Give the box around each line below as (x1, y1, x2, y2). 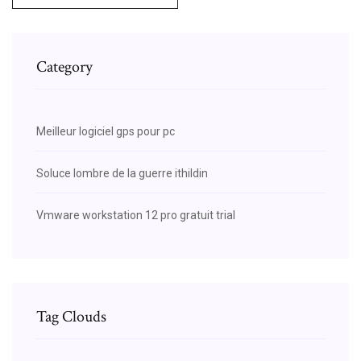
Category (36, 56, 93, 77)
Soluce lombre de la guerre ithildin (36, 166, 208, 180)
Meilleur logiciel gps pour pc (36, 124, 175, 138)
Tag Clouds (36, 305, 106, 327)
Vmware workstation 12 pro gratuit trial (36, 208, 235, 222)
